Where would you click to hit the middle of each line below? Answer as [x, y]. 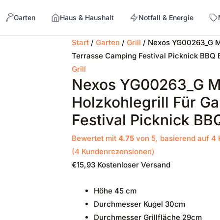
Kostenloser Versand [134, 165]
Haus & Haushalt [87, 17]
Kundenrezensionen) [117, 151]
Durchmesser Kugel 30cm [139, 204]
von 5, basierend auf [172, 138]
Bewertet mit [95, 138]
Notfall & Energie [166, 17]
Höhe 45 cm [115, 191]
